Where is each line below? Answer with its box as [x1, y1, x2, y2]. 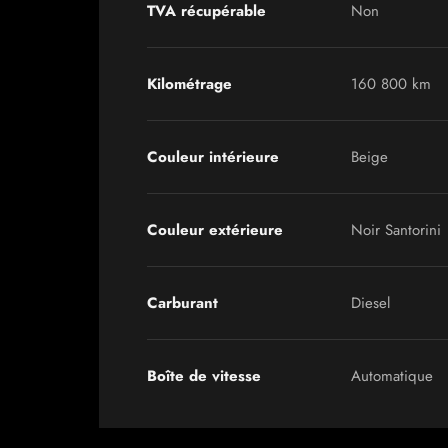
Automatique [351, 365, 433, 387]
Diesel [351, 292, 390, 314]
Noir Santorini [351, 219, 441, 241]
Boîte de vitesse [147, 365, 261, 387]
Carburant [147, 292, 218, 314]
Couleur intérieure [147, 146, 279, 168]
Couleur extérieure [147, 219, 283, 241]
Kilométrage [147, 73, 232, 95]
